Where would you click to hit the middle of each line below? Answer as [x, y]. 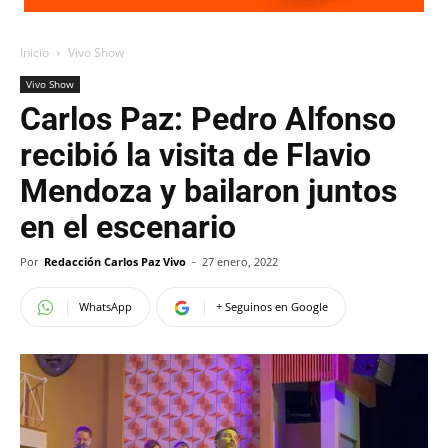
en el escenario [128, 227]
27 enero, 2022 [240, 261]
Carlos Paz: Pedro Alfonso [208, 119]
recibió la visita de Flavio [195, 155]
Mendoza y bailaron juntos [208, 191]
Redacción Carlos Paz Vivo [115, 261]
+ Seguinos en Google [272, 306]
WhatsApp [105, 306]
